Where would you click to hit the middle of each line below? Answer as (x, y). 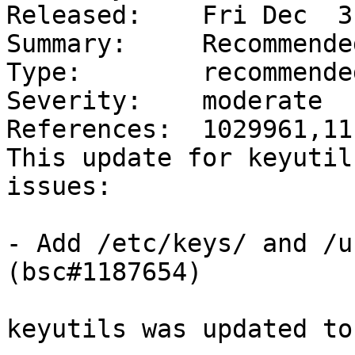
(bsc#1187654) (104, 272)
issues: (59, 187)
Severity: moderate (164, 101)
